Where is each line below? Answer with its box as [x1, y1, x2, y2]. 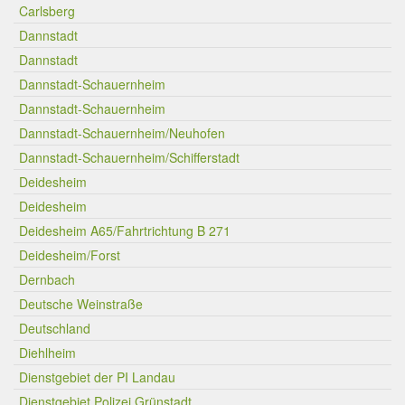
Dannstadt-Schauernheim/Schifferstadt [19, 148, 240, 166]
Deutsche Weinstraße [19, 295, 143, 313]
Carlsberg [19, 2, 75, 20]
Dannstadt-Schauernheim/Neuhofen [19, 124, 225, 142]
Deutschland [19, 319, 90, 337]
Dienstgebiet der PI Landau [19, 368, 175, 386]
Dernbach [19, 270, 75, 288]
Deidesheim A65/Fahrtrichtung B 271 [19, 221, 231, 240]
